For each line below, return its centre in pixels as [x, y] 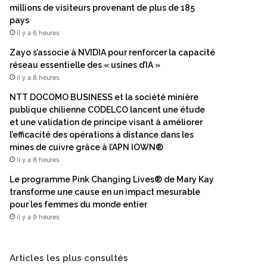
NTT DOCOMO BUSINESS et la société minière [104, 97]
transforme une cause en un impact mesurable [105, 192]
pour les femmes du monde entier [78, 204]
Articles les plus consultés [69, 258]
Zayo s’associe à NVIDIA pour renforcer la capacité [112, 52]
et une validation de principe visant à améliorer [106, 122]
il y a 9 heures [38, 217]
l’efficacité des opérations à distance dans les [102, 135]
